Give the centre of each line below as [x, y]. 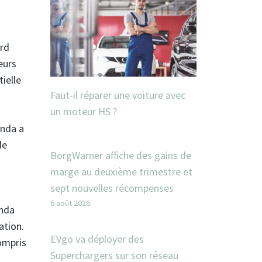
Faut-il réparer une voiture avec [118, 95]
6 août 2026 [70, 203]
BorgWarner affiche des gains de [121, 155]
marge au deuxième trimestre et [121, 172]
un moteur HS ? [84, 111]
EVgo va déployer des [97, 239]
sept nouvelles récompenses [112, 188]
